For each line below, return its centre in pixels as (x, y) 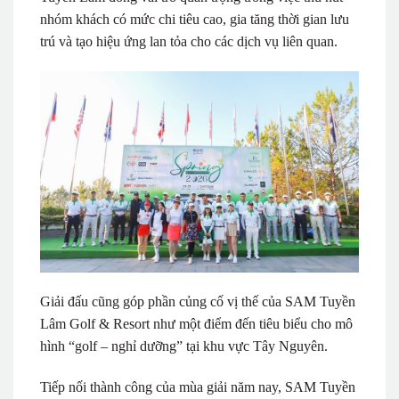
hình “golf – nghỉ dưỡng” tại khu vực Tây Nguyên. (184, 346)
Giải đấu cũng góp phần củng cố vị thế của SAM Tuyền (198, 302)
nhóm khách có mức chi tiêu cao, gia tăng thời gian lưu (195, 20)
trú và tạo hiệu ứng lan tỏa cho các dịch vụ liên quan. (189, 42)
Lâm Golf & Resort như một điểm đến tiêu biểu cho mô (196, 324)
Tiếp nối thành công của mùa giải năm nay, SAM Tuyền (198, 387)
